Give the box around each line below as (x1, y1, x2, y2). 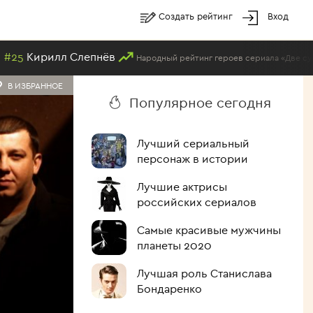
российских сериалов (136, 195, 256, 209)
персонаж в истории (136, 152, 248, 166)
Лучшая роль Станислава (136, 266, 272, 280)
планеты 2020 (136, 238, 212, 252)
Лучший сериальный (136, 136, 249, 150)
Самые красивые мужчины (136, 223, 281, 237)
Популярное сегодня (129, 94, 271, 111)
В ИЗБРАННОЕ (7, 80, 63, 91)
